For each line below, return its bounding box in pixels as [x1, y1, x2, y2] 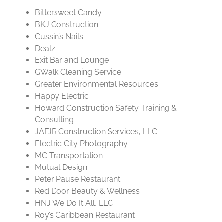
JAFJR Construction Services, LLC [35, 127, 157, 137]
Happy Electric [35, 91, 89, 101]
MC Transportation [35, 151, 103, 161]
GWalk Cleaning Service [35, 67, 121, 77]
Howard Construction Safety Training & [35, 103, 177, 113]
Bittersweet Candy [35, 8, 102, 18]
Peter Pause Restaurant [35, 174, 120, 184]
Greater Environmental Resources [35, 79, 158, 89]
